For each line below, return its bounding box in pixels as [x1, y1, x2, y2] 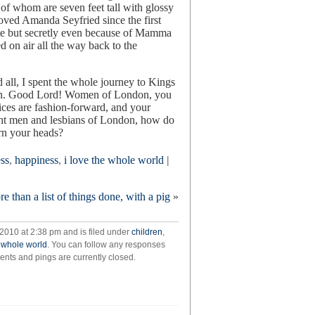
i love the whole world [64, 154, 164, 166]
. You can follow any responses [47, 240, 165, 250]
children [131, 227, 162, 237]
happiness [15, 154, 58, 166]
